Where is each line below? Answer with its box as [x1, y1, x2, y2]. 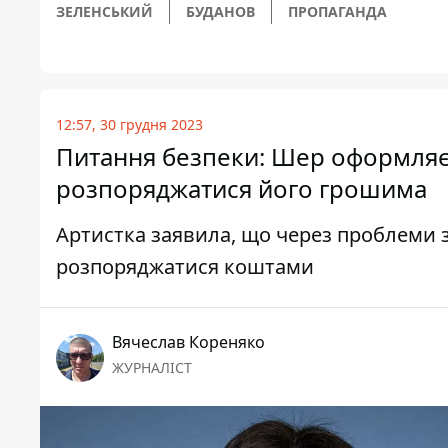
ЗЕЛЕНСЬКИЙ [56, 2, 153, 22]
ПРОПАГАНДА [288, 2, 387, 22]
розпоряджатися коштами [56, 253, 314, 281]
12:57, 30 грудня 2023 [56, 115, 203, 135]
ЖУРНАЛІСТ [112, 358, 192, 378]
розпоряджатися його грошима [56, 172, 427, 206]
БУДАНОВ [186, 2, 255, 22]
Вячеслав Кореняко [112, 331, 265, 354]
